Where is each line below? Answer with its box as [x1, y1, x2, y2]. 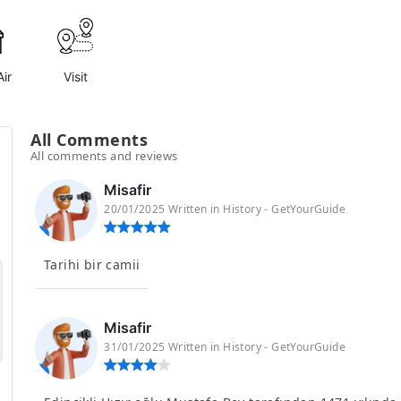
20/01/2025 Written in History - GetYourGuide [104, 201, 346, 217]
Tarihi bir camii [44, 256, 141, 273]
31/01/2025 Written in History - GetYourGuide [104, 339, 346, 354]
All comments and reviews [30, 148, 178, 164]
